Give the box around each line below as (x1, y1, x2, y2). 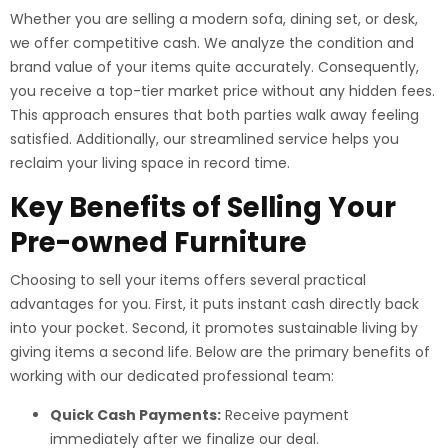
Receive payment (221, 405, 349, 425)
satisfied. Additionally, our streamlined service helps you (10, 129, 399, 149)
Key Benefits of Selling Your (10, 188, 396, 227)
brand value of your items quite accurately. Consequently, (10, 57, 419, 77)
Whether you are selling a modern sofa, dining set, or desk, (10, 9, 418, 29)
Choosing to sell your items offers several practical (10, 270, 366, 290)
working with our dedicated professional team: (10, 366, 334, 386)
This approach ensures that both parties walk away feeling (10, 105, 419, 125)
